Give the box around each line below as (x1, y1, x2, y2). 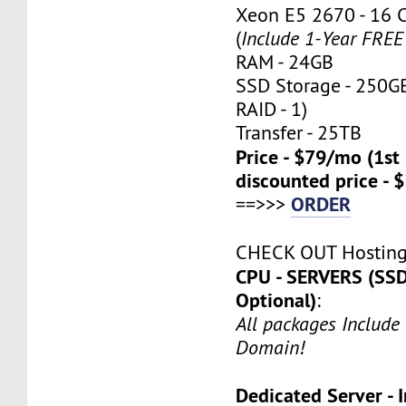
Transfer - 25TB (236, 120, 362, 145)
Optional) (236, 286, 317, 313)
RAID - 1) (236, 96, 308, 121)
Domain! (236, 334, 305, 360)
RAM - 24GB (236, 49, 334, 74)
